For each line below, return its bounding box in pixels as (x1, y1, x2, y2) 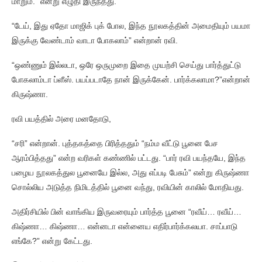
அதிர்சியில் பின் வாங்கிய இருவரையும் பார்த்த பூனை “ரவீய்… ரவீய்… (12, 207, 242, 216)
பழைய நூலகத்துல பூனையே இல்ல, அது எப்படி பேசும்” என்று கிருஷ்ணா (12, 168, 249, 177)
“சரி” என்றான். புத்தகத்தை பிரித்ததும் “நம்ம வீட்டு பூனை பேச (12, 139, 218, 148)
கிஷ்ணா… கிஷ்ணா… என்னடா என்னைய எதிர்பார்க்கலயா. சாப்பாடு (12, 222, 237, 231)
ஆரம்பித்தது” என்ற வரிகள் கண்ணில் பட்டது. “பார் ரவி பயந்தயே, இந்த (12, 153, 246, 163)
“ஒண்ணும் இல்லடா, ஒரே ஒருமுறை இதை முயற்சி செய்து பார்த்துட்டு (12, 60, 241, 70)
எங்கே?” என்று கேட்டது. (12, 236, 92, 246)
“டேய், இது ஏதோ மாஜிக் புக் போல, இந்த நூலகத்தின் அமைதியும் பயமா (12, 21, 250, 30)
